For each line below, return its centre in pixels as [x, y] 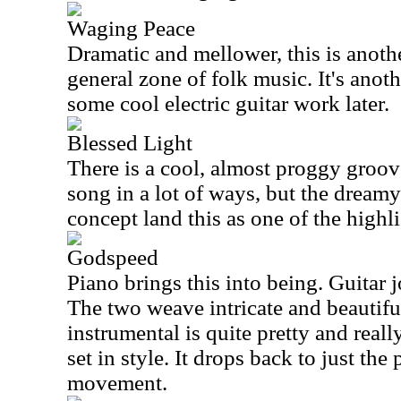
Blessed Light [130, 143]
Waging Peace [131, 28]
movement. [117, 383]
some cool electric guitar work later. [228, 103]
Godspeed [113, 257]
